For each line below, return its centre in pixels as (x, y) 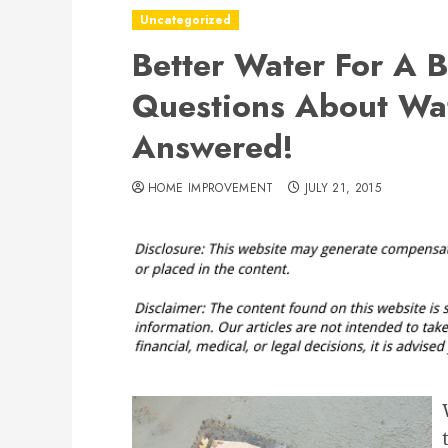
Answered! (213, 147)
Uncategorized (185, 20)
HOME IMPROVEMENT (211, 188)
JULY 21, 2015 (343, 188)
